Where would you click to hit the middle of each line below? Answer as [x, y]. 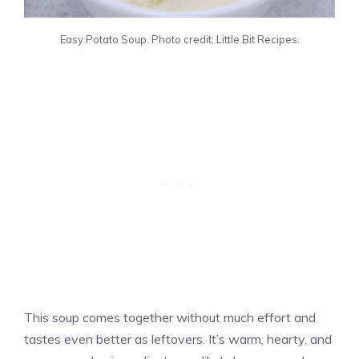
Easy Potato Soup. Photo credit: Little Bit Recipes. [179, 39]
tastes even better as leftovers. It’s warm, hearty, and [178, 339]
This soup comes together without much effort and [170, 317]
